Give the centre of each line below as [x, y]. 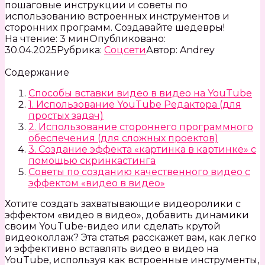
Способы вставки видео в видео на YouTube [140, 93]
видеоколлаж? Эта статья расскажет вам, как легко [131, 237]
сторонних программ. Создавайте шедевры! [115, 27]
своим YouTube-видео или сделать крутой [113, 226]
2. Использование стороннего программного [141, 127]
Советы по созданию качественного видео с [139, 172]
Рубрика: [79, 50]
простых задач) [66, 115]
